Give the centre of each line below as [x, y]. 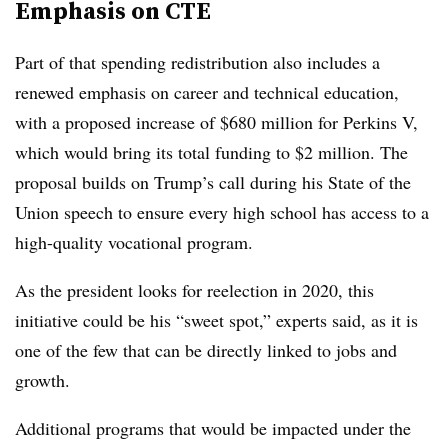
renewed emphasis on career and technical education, [207, 92]
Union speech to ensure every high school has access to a [222, 212]
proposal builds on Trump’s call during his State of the [213, 182]
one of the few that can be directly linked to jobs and [206, 350]
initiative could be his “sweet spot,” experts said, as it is [216, 320]
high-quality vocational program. [134, 242]
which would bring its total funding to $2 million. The [211, 152]
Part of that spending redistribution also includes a [197, 62]
